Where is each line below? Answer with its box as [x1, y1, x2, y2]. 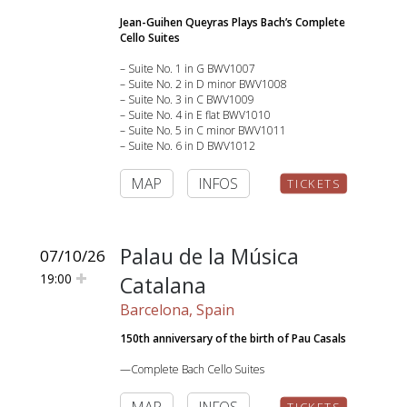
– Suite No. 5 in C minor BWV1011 [120, 123, 286, 138]
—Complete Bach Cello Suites [120, 362, 264, 377]
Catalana [120, 271, 206, 300]
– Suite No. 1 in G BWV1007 [120, 61, 255, 76]
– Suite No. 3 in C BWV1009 [120, 92, 254, 107]
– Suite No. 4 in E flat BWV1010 [120, 107, 271, 123]
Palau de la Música [120, 242, 299, 271]
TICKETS [287, 175, 341, 192]
